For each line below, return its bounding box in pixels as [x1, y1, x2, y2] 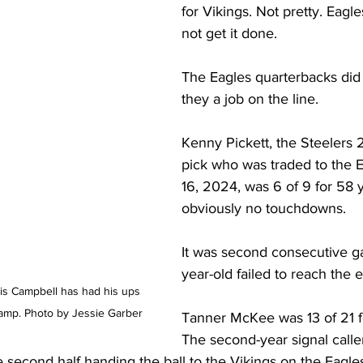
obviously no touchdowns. [181, 200, 350, 216]
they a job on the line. [181, 91, 318, 107]
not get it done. [181, 25, 277, 41]
